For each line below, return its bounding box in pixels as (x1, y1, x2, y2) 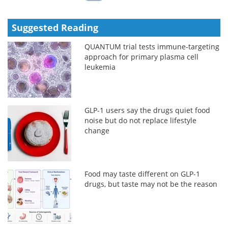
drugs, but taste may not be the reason (84, 179, 218, 189)
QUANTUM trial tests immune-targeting (84, 41, 220, 51)
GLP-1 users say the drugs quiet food (84, 105, 211, 115)
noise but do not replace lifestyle (84, 115, 197, 125)
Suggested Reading (12, 21, 98, 34)
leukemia (84, 62, 116, 72)
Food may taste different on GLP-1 (84, 168, 201, 179)
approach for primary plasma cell (84, 51, 199, 62)
